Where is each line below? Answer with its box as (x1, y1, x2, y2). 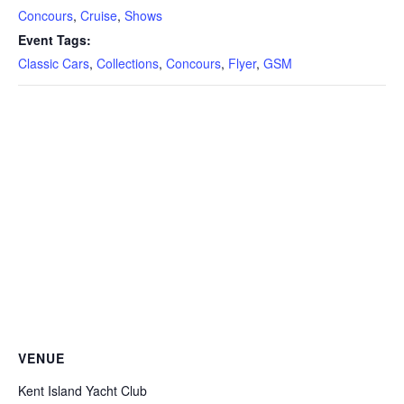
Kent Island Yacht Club (18, 381, 147, 400)
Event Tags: (18, 31, 91, 50)
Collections (96, 54, 159, 73)
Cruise (80, 6, 117, 25)
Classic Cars (18, 54, 89, 73)
